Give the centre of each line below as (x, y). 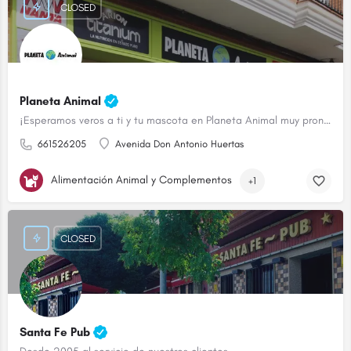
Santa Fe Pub (56, 333)
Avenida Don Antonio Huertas (179, 144)
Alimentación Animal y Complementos (141, 179)
